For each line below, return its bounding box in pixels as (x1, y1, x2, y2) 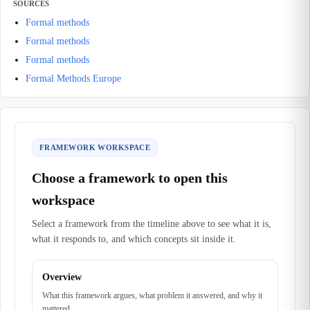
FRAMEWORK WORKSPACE (39, 143, 151, 152)
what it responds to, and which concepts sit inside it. (32, 234, 236, 244)
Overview (42, 272, 82, 282)
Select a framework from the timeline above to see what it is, (32, 219, 271, 229)
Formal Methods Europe (26, 73, 121, 84)
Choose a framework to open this (32, 170, 228, 185)
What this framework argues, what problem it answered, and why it (42, 291, 262, 300)
